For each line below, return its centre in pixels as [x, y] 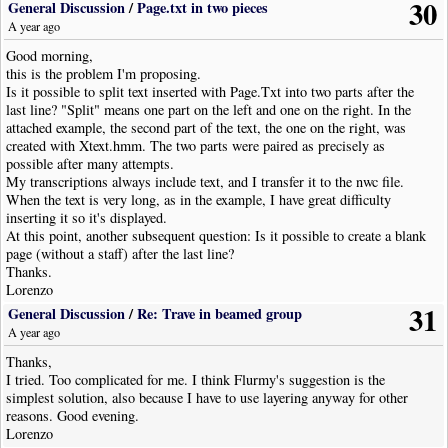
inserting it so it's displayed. [87, 217]
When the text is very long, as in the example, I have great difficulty [199, 199]
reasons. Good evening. [73, 416]
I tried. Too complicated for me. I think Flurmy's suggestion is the [196, 380]
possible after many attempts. [90, 163]
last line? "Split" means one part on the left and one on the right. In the [209, 109]
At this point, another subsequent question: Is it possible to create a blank [216, 235]
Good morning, [50, 55]
